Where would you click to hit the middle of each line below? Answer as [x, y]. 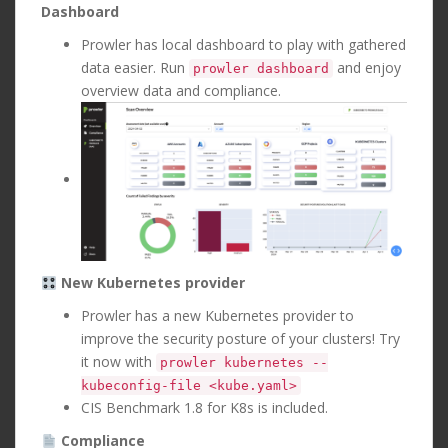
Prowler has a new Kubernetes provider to [217, 316]
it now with [118, 362]
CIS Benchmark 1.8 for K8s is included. [204, 408]
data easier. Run [135, 68]
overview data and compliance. [181, 91]
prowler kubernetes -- [244, 363]
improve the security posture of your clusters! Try [240, 339]
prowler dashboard [261, 69]
